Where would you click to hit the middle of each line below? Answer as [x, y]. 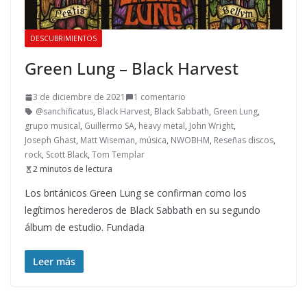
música [153, 140]
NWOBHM [190, 140]
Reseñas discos [244, 140]
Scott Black [67, 155]
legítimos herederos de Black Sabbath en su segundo [143, 210]
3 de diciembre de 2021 [79, 97]
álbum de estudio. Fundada [85, 228]
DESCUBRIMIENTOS [63, 39]
